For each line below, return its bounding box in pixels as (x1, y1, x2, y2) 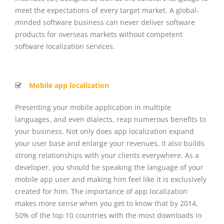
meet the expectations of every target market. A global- (15, 5, 199, 15)
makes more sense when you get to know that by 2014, (15, 198, 198, 208)
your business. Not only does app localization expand (15, 126, 194, 136)
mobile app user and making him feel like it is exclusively (15, 174, 206, 184)
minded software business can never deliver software (15, 17, 195, 27)
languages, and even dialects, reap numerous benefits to (15, 114, 206, 124)
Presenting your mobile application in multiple (15, 102, 171, 112)
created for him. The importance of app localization (15, 186, 187, 196)
